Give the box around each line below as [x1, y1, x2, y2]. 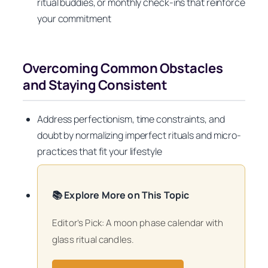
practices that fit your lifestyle [37, 145, 162, 159]
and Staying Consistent [23, 75, 167, 94]
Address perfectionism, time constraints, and [37, 112, 225, 126]
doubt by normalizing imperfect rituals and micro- [37, 129, 242, 142]
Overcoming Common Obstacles [23, 59, 223, 77]
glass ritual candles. [52, 233, 135, 246]
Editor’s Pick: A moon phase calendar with [52, 216, 224, 229]
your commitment [37, 11, 111, 25]
